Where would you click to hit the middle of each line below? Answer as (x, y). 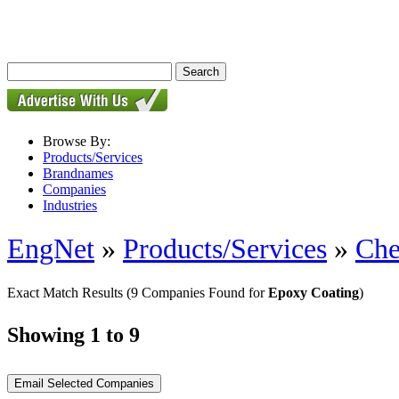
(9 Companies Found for (197, 292)
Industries (70, 205)
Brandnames (78, 173)
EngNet (51, 249)
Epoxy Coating (313, 292)
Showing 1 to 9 (73, 334)
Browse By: (77, 141)
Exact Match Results (67, 292)
